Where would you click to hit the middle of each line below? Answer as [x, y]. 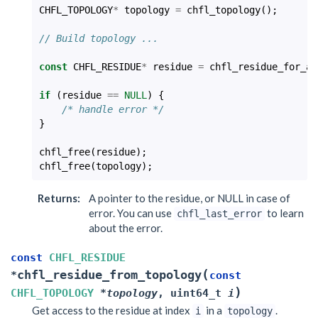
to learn [284, 213]
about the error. [126, 228]
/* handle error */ [113, 109]
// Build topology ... [99, 38]
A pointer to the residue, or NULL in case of [190, 198]
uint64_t [196, 293]
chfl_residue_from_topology [109, 275]
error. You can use [131, 213]
